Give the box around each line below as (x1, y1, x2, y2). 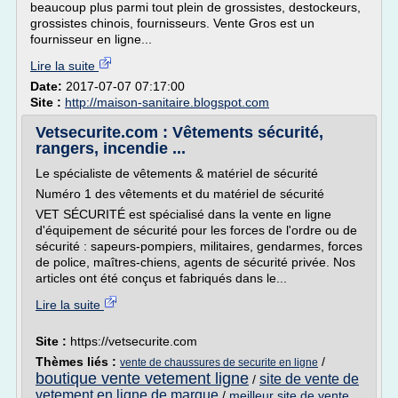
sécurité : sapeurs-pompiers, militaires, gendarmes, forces (36, 239, 362, 253)
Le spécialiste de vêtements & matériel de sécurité (36, 166, 318, 180)
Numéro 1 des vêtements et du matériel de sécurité (36, 187, 324, 201)
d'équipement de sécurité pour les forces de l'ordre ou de (36, 223, 357, 237)
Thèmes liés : (36, 354, 120, 369)
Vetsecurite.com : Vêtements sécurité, (36, 123, 323, 141)
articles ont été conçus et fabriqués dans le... (36, 271, 287, 285)
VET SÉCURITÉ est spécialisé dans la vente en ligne (36, 207, 331, 221)
